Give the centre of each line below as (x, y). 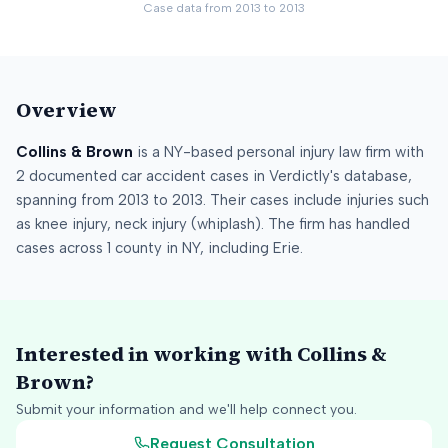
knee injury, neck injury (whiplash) (148, 224)
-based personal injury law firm (287, 152)
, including (236, 248)
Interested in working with (156, 354)
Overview (66, 110)
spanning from (67, 200)
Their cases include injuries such (319, 200)
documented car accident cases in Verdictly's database (216, 176)
